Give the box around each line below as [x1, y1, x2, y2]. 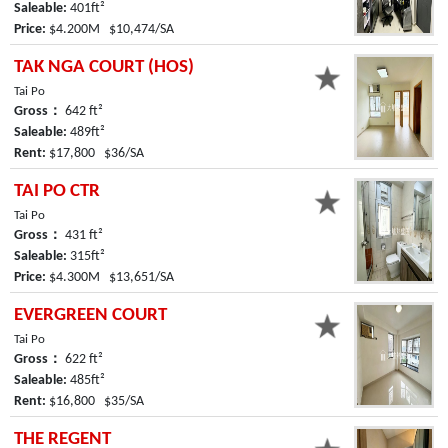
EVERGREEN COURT [14, 305, 167, 325]
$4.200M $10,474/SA [46, 21, 174, 37]
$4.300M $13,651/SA [46, 269, 174, 285]
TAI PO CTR [14, 181, 100, 201]
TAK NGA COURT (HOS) [14, 57, 194, 77]
